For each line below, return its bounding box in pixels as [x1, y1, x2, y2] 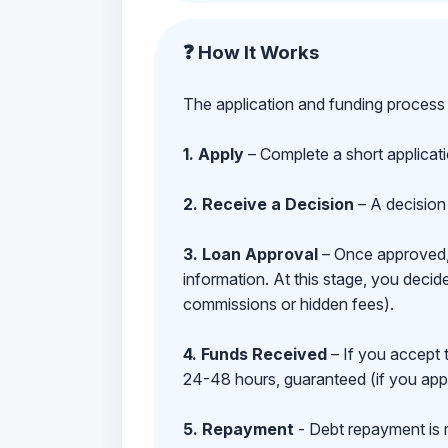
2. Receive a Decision [182, 193, 354, 214]
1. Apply [182, 143, 244, 164]
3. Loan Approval [182, 243, 318, 264]
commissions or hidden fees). [182, 293, 394, 314]
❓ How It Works [182, 40, 319, 64]
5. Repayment [182, 418, 294, 439]
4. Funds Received [182, 343, 327, 364]
